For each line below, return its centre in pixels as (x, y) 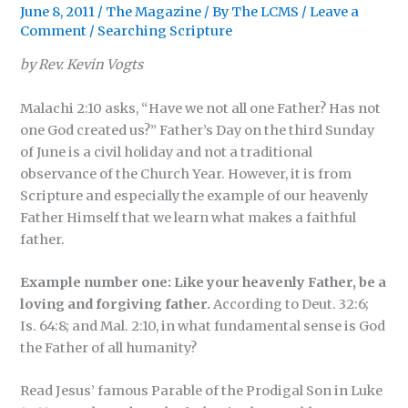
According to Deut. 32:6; (290, 305)
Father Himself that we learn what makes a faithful (189, 217)
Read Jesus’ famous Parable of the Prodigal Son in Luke (202, 391)
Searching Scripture (165, 31)
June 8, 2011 (59, 11)
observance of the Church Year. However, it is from (186, 173)
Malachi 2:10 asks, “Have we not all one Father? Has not (201, 108)
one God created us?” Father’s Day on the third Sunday (198, 130)
